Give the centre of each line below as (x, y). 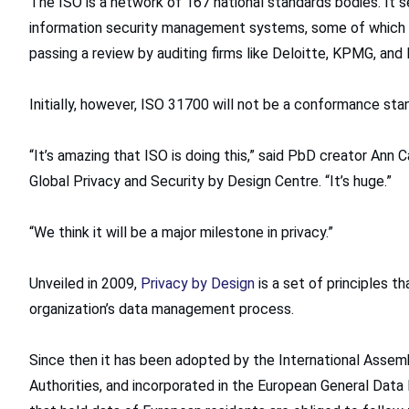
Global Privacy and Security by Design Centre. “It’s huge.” (210, 181)
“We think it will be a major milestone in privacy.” (181, 232)
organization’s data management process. (162, 309)
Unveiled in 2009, (85, 283)
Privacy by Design (198, 283)
